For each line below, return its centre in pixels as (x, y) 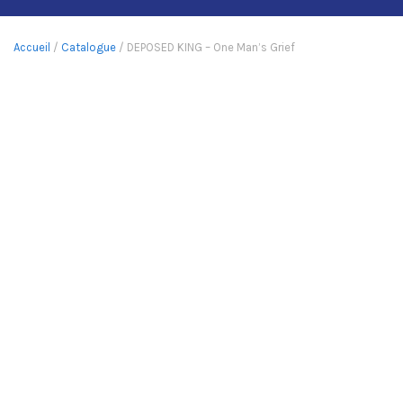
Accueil (32, 47)
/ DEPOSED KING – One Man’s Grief (206, 47)
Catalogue (89, 47)
